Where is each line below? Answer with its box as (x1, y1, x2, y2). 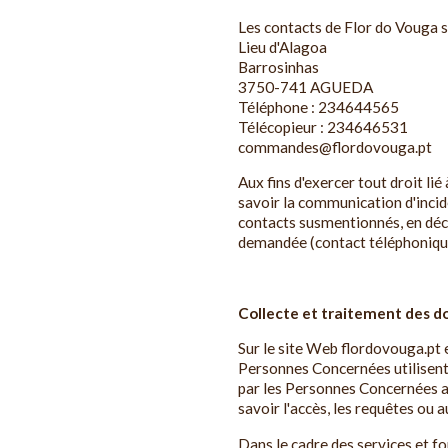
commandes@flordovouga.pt (238, 137, 432, 156)
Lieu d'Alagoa (238, 37, 327, 56)
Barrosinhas (238, 57, 319, 76)
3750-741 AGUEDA (238, 77, 373, 96)
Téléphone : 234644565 (238, 97, 399, 116)
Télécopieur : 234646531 (238, 117, 408, 136)
